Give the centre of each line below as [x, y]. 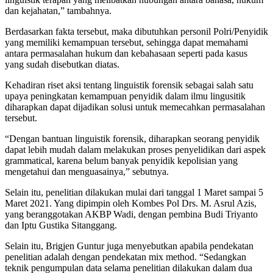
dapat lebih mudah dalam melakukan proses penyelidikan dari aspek [135, 149]
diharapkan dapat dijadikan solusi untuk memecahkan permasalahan [135, 107]
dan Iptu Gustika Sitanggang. [61, 225]
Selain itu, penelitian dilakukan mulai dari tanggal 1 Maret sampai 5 [134, 192]
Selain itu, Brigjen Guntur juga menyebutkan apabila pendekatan [129, 246]
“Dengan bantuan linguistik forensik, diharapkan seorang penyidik [132, 138]
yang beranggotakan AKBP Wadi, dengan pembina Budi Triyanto [131, 214]
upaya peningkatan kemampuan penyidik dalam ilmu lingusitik [125, 96]
